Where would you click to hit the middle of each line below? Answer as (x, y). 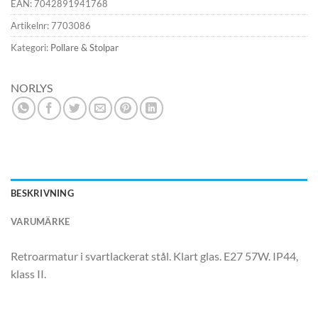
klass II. (28, 274)
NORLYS (32, 88)
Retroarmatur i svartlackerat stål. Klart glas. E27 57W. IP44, (154, 256)
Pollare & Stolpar (84, 48)
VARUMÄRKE (40, 222)
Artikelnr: (31, 26)
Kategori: (31, 48)
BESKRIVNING (42, 193)
